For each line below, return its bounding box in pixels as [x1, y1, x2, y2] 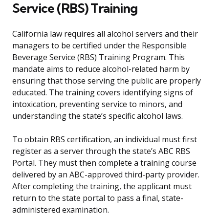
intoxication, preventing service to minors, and [12, 99, 182, 110]
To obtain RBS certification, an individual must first [12, 134, 197, 145]
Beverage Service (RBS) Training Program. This [12, 52, 185, 63]
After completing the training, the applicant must [12, 181, 192, 192]
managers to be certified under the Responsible [12, 40, 187, 51]
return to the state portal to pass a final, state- [12, 193, 183, 204]
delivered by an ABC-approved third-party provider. [12, 169, 199, 180]
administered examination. [12, 204, 109, 216]
